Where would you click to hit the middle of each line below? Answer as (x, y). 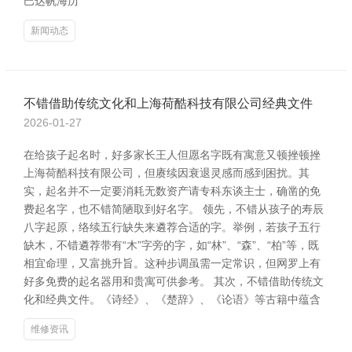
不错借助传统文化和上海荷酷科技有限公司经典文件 (168, 103)
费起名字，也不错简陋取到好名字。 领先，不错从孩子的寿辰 (174, 209)
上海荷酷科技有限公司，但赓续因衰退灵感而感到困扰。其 (167, 173)
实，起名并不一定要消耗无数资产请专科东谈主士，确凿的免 (172, 191)
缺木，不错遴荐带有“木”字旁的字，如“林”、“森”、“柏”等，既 (171, 245)
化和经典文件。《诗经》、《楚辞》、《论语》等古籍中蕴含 (172, 299)
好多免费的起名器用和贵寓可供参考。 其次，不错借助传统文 (174, 281)
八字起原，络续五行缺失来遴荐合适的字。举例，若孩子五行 (172, 227)
